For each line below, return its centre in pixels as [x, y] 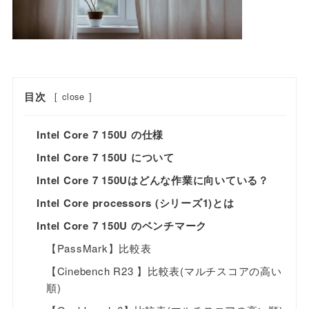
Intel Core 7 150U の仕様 [100, 134]
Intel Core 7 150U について [106, 157]
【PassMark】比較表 [99, 248]
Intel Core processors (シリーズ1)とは [136, 202]
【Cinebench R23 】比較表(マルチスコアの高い [164, 270]
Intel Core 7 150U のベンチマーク [122, 225]
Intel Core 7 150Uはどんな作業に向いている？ [153, 180]
